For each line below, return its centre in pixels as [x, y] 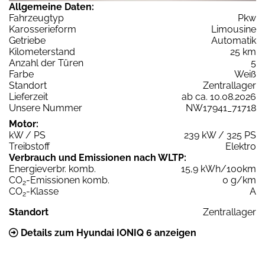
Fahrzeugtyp [36, 18]
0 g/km [239, 180]
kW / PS [27, 135]
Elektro [241, 147]
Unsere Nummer [46, 108]
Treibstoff [29, 147]
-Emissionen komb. [68, 180]
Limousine [234, 30]
